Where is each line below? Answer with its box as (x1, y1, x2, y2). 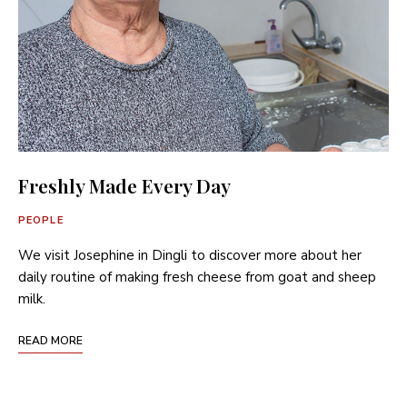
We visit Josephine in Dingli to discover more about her (18, 245, 362, 264)
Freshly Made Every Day (18, 172, 231, 198)
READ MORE (18, 333, 83, 348)
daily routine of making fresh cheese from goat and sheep (18, 267, 376, 286)
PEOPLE (18, 213, 64, 227)
